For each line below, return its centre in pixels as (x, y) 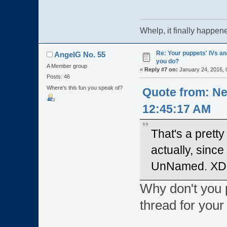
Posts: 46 (58, 77)
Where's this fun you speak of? (84, 87)
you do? (167, 62)
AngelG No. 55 (80, 55)
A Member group (67, 66)
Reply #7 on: (161, 70)
